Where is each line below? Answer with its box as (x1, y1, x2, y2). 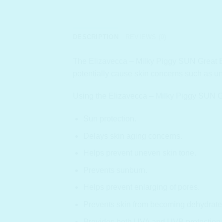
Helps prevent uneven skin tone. (83, 149, 196, 158)
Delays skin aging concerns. (83, 131, 182, 140)
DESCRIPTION (73, 33, 118, 41)
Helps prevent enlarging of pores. (83, 183, 200, 192)
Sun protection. (83, 114, 136, 123)
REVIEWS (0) (125, 33, 166, 41)
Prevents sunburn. (83, 166, 147, 174)
